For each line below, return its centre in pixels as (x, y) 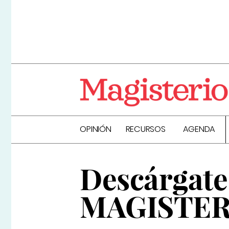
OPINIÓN (96, 129)
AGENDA (199, 129)
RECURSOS (145, 129)
